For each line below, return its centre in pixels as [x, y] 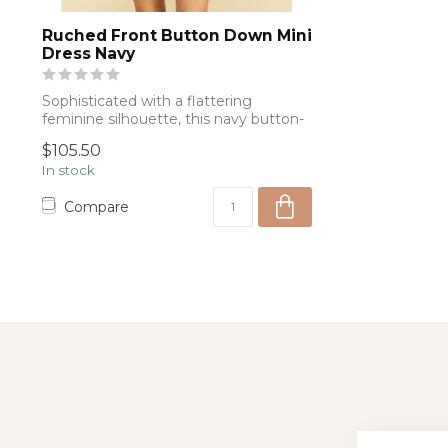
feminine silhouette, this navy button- [173, 119]
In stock [68, 170]
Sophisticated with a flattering [147, 101]
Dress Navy [88, 54]
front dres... [80, 137]
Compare [96, 206]
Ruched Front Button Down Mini [177, 36]
